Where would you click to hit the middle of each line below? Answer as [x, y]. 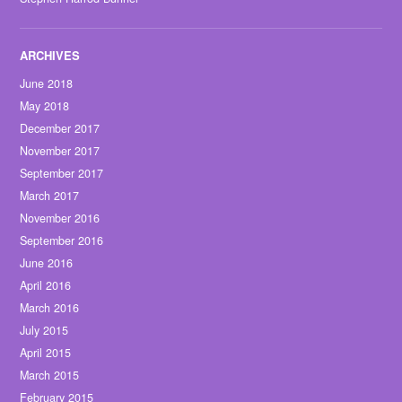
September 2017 [62, 174]
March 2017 [50, 196]
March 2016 [50, 308]
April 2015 [46, 353]
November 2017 [60, 151]
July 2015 [44, 331]
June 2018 [47, 84]
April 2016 [46, 286]
